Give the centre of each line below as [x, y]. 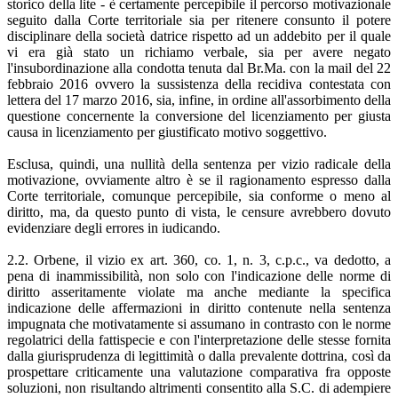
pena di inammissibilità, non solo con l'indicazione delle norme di [199, 275]
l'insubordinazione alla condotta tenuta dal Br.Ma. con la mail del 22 [199, 68]
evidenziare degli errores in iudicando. [114, 227]
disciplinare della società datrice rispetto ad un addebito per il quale [199, 36]
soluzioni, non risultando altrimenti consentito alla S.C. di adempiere [199, 387]
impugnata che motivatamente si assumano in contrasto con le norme [199, 323]
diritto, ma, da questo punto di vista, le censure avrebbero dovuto [199, 211]
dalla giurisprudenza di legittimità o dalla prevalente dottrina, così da [199, 355]
